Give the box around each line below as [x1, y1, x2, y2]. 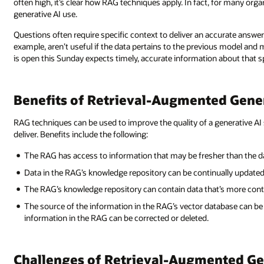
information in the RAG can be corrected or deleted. [24, 212, 209, 223]
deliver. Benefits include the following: [14, 128, 148, 140]
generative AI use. [14, 8, 78, 19]
